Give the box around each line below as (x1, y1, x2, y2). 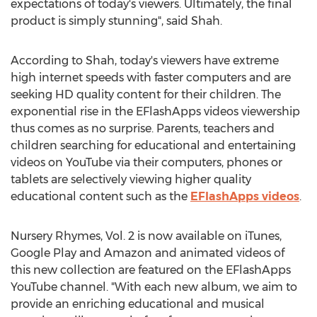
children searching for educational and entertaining (11, 139, 296, 152)
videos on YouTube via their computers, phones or (11, 156, 282, 169)
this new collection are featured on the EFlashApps (11, 263, 291, 277)
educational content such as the (11, 190, 190, 203)
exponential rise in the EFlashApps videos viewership (11, 105, 300, 118)
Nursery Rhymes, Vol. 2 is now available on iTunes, (11, 229, 282, 243)
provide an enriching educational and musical (11, 297, 265, 311)
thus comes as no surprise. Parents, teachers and (11, 122, 275, 135)
